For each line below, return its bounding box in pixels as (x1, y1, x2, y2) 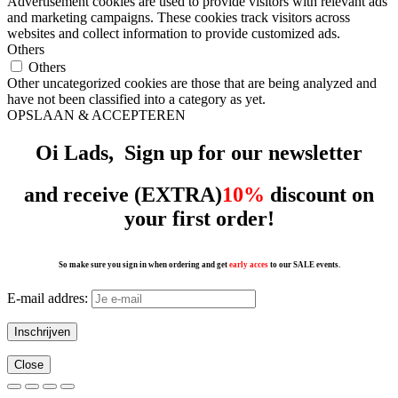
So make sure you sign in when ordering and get (58, 259, 227, 269)
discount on (265, 182, 374, 206)
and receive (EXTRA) (24, 182, 222, 206)
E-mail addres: (7, 291, 92, 306)
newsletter (268, 140, 362, 164)
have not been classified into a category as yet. (7, 91, 266, 107)
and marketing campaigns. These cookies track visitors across (7, 9, 350, 25)
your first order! (123, 206, 275, 230)
